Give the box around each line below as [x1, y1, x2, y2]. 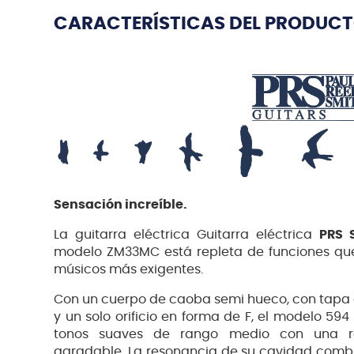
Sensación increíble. [54, 198, 187, 211]
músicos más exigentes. [54, 262, 203, 276]
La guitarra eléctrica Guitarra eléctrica [54, 228, 319, 241]
